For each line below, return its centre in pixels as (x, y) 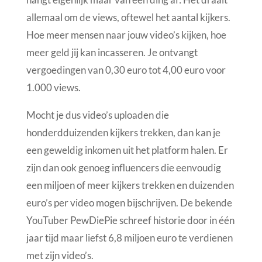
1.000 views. (53, 88)
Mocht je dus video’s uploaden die (97, 115)
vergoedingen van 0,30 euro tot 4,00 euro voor (126, 70)
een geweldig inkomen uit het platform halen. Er (127, 150)
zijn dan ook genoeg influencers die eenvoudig (123, 168)
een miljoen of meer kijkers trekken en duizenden (130, 185)
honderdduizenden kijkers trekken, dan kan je (123, 133)
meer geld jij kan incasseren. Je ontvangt (112, 53)
